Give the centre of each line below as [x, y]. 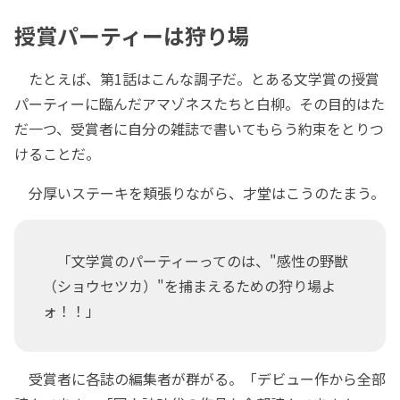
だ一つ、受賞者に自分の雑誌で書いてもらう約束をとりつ [199, 129]
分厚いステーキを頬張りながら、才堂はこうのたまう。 [200, 193]
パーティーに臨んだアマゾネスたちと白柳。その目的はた [200, 104]
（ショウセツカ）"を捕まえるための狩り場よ [189, 286]
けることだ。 [57, 154]
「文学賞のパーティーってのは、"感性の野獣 [196, 261]
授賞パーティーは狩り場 [132, 36]
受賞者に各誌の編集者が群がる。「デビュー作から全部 [200, 379]
